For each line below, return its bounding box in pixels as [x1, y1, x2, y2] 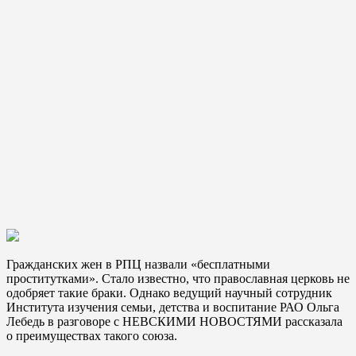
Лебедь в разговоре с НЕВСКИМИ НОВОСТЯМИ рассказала [6, 314, 342, 328]
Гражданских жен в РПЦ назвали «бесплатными [6, 257, 270, 271]
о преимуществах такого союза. [6, 328, 177, 342]
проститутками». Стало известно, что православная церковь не [6, 271, 350, 285]
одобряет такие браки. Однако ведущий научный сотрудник [6, 285, 332, 300]
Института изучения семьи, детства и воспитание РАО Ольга [6, 300, 339, 314]
